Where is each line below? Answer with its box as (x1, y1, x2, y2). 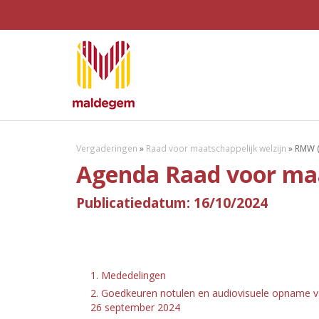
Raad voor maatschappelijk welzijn (146, 142, 286, 154)
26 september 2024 (90, 300, 180, 314)
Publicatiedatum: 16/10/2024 (76, 193, 268, 212)
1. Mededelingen (90, 268, 166, 282)
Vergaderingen (76, 142, 137, 154)
